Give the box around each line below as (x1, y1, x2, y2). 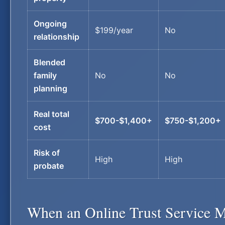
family (34, 70, 57, 80)
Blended (34, 57, 65, 67)
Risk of (34, 148, 60, 158)
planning (34, 83, 67, 93)
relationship (34, 32, 79, 42)
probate (34, 161, 64, 171)
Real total (34, 109, 69, 119)
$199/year (95, 25, 133, 35)
